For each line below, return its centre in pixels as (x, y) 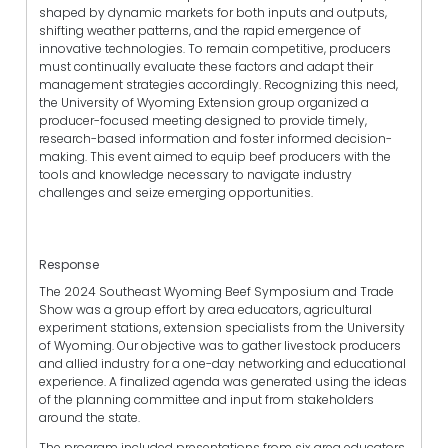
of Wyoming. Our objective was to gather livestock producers (220, 346)
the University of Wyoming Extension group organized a (204, 102)
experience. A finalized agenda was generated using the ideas (223, 382)
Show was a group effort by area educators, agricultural (205, 310)
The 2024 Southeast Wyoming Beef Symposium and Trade (216, 292)
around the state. (89, 418)
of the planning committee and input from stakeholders (206, 400)
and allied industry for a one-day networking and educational (222, 364)
